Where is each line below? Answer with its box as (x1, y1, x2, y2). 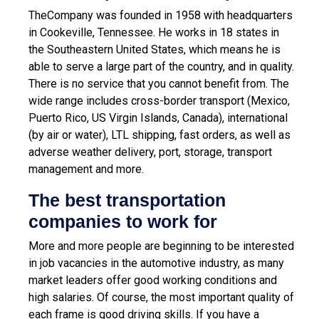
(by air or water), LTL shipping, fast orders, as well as (28, 127, 291, 142)
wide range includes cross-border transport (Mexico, (28, 93, 290, 108)
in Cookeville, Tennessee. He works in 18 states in (28, 25, 279, 39)
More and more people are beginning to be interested (28, 239, 294, 253)
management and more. (28, 162, 144, 176)
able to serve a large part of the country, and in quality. (28, 59, 294, 73)
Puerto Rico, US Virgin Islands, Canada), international (28, 110, 288, 125)
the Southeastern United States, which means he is (28, 42, 281, 56)
